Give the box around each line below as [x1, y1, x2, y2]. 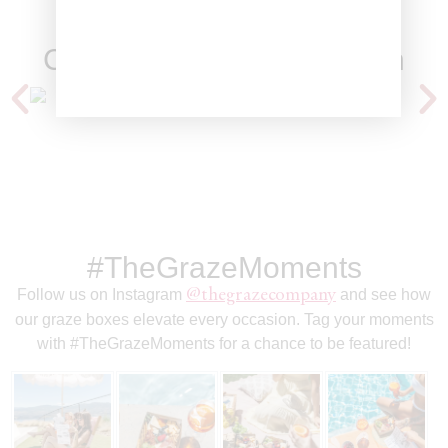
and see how [336, 285, 431, 303]
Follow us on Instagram [17, 285, 186, 303]
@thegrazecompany [186, 285, 336, 305]
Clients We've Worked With [43, 42, 405, 76]
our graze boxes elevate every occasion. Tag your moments [14, 310, 434, 328]
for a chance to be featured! [215, 334, 411, 352]
